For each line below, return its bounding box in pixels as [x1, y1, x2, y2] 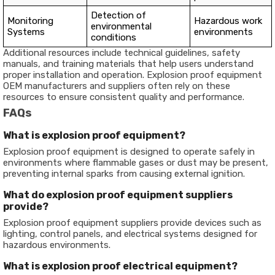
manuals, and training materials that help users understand [3, 58, 254, 69]
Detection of [91, 10, 146, 21]
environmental [91, 21, 152, 32]
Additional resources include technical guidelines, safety [3, 47, 240, 58]
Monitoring [7, 15, 53, 26]
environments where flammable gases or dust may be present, [3, 157, 268, 168]
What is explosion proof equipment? [3, 130, 185, 141]
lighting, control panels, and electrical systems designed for [3, 228, 257, 239]
